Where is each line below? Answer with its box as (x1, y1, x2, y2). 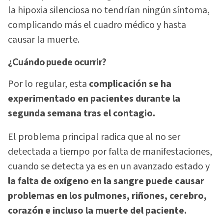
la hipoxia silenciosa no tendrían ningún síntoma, (8, 3, 210, 18)
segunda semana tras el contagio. (8, 107, 157, 121)
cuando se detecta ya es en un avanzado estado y (8, 160, 210, 174)
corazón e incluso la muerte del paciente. (8, 204, 187, 218)
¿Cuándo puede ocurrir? (8, 56, 106, 67)
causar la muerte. (8, 33, 80, 47)
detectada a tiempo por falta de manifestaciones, (8, 145, 212, 159)
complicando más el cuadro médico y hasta (8, 18, 186, 32)
